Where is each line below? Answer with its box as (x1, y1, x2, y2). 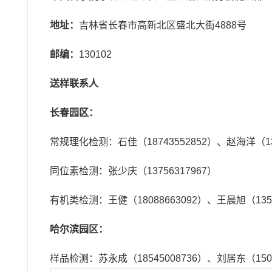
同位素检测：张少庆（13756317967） (50, 166, 217, 176)
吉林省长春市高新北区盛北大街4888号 (79, 20, 246, 30)
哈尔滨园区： (50, 224, 108, 234)
